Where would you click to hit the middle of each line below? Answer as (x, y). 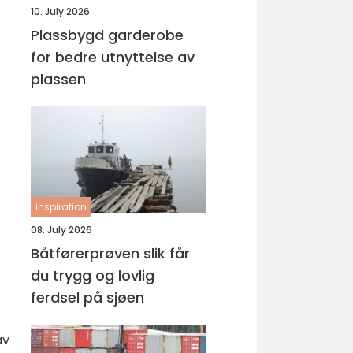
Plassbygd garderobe (107, 35)
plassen (58, 79)
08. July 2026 (61, 230)
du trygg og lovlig (93, 275)
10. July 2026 (60, 11)
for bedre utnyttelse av (113, 57)
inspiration (61, 207)
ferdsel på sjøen (87, 297)
